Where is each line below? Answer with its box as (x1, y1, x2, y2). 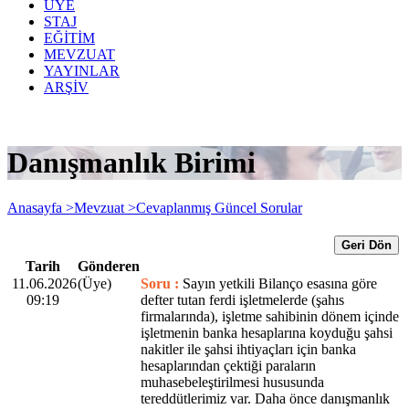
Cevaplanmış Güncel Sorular (136, 199, 302, 215)
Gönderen (78, 257, 140, 274)
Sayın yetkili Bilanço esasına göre (183, 275, 377, 291)
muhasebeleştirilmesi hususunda (141, 373, 324, 390)
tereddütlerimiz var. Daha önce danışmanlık (141, 390, 390, 406)
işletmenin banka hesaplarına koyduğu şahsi (141, 324, 393, 341)
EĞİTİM (44, 30, 95, 46)
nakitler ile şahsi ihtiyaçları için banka (141, 341, 356, 357)
